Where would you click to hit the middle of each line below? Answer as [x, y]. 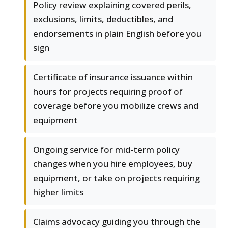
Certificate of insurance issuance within [113, 77]
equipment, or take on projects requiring [117, 178]
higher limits [58, 192]
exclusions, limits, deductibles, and [103, 19]
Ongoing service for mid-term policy [106, 150]
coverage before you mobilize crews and [116, 106]
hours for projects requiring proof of [108, 92]
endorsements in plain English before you [117, 34]
